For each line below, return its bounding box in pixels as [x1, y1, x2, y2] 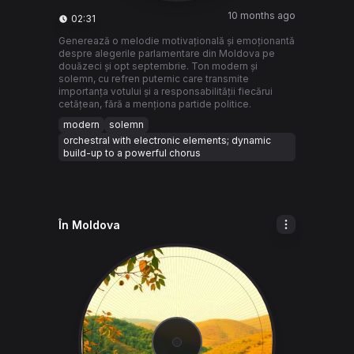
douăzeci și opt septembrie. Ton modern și [58, 60, 258, 72]
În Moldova [58, 218, 120, 232]
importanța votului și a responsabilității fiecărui [58, 85, 273, 97]
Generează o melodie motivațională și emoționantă [58, 35, 295, 47]
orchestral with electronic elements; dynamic [63, 134, 271, 146]
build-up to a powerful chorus [63, 147, 201, 159]
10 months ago [228, 9, 296, 21]
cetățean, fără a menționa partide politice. [58, 98, 251, 110]
